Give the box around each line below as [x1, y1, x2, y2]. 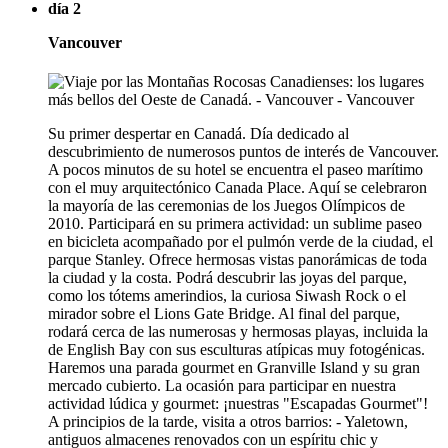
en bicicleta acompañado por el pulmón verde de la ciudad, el [48, 233, 433, 251]
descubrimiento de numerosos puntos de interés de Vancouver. [48, 143, 439, 161]
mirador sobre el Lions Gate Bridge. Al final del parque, [48, 305, 400, 323]
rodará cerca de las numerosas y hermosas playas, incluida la [48, 323, 428, 341]
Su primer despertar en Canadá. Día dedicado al [48, 125, 349, 143]
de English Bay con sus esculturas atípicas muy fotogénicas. [48, 341, 425, 359]
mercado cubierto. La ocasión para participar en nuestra [48, 377, 396, 395]
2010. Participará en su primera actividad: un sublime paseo [48, 215, 422, 233]
